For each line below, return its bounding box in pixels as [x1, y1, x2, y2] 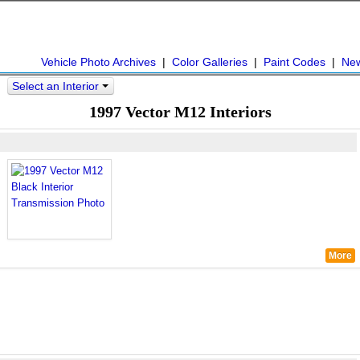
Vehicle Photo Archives [41, 55, 156, 68]
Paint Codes [264, 55, 325, 68]
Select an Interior [12, 80, 102, 92]
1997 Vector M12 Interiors [88, 103, 272, 121]
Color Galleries [172, 55, 247, 68]
